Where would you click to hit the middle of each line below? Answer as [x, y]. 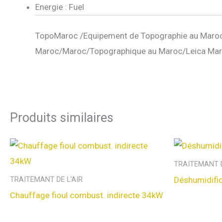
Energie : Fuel [60, 7]
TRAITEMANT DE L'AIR [46, 180]
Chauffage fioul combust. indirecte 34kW [86, 195]
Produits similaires [62, 117]
